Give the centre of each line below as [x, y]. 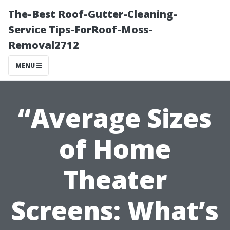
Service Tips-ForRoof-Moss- [80, 30]
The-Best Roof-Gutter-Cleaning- [93, 14]
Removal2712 [44, 45]
